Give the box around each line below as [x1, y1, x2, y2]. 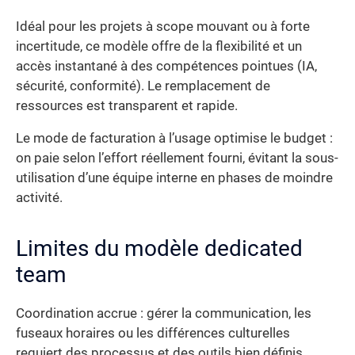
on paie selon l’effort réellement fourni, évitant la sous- [16, 151, 338, 166]
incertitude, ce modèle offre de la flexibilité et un [16, 38, 302, 54]
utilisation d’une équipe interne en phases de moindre [16, 170, 333, 186]
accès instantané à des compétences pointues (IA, [16, 58, 317, 74]
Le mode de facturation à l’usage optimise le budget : [16, 131, 333, 147]
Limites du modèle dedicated [16, 235, 303, 262]
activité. [16, 190, 63, 206]
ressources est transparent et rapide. [16, 97, 238, 113]
